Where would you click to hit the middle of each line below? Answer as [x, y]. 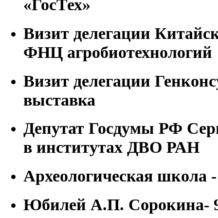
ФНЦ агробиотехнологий [118, 52]
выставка [59, 100]
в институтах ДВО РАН [111, 147]
